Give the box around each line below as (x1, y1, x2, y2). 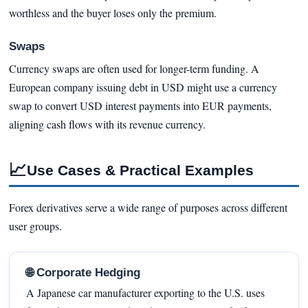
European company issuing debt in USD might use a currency (8, 80, 277, 95)
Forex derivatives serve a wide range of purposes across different (8, 200, 287, 215)
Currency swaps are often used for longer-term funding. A (8, 61, 259, 76)
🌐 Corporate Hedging (25, 266, 140, 280)
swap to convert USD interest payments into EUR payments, (8, 98, 272, 113)
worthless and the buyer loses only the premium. (8, 5, 217, 20)
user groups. (8, 219, 62, 234)
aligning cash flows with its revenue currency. (8, 117, 206, 132)
